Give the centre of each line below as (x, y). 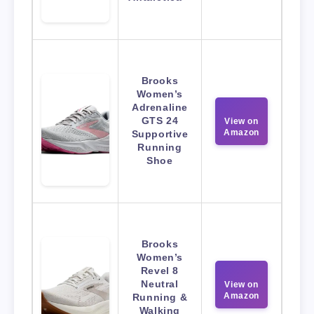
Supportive (160, 134)
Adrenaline (160, 108)
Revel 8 (160, 271)
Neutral (160, 284)
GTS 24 (160, 121)
